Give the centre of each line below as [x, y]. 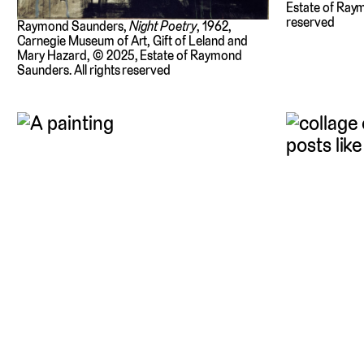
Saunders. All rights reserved [94, 70]
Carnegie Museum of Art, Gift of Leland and [132, 41]
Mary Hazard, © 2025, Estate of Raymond [130, 55]
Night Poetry [163, 26]
